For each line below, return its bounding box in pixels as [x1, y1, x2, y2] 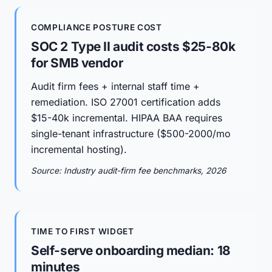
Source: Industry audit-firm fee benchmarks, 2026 [31, 166, 226, 175]
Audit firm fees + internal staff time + [31, 80, 200, 92]
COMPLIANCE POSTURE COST [31, 22, 162, 32]
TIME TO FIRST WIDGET [31, 226, 134, 236]
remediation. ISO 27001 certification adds [31, 96, 220, 108]
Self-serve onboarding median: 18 [31, 243, 231, 258]
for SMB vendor [31, 55, 123, 70]
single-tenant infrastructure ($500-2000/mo [31, 127, 231, 140]
